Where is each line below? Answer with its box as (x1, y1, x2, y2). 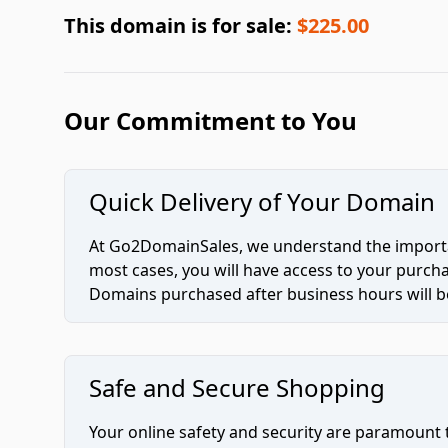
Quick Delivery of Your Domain (89, 185, 435, 218)
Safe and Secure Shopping (89, 371, 385, 404)
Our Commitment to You (64, 104, 357, 137)
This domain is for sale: (64, 12, 297, 39)
